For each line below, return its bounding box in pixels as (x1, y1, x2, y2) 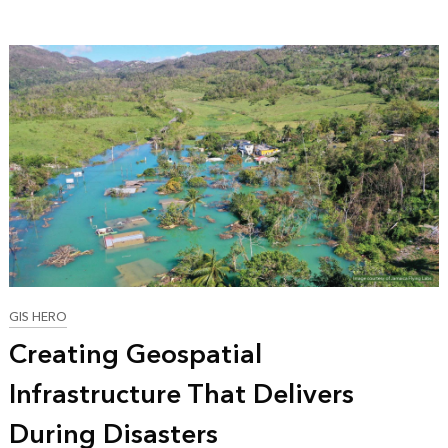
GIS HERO (8, 306, 67, 328)
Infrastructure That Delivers (8, 371, 354, 418)
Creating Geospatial (8, 331, 262, 378)
